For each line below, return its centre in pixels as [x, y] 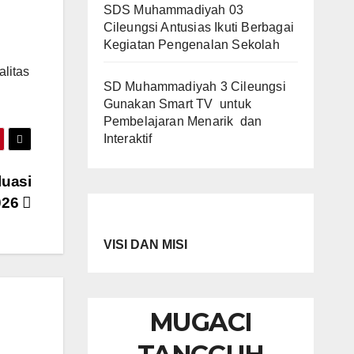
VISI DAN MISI [145, 244]
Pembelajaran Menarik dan [183, 121]
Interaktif [128, 138]
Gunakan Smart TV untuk [177, 104]
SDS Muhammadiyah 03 [173, 9]
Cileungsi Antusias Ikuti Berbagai [199, 27]
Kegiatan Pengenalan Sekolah [191, 44]
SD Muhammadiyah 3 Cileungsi [194, 86]
